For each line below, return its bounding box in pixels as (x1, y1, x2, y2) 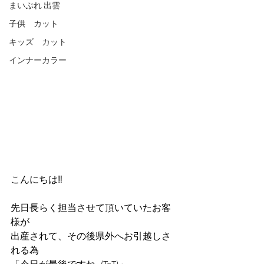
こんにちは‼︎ (11, 174, 62, 186)
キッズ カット (9, 38, 67, 48)
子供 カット (9, 19, 58, 29)
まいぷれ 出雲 (9, 1, 60, 11)
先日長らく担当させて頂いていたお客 (11, 203, 171, 214)
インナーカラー (9, 56, 67, 66)
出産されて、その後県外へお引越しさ (11, 231, 171, 243)
